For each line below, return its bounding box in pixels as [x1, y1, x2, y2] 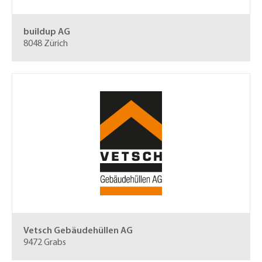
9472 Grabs [23, 238, 66, 247]
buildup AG [23, 27, 70, 37]
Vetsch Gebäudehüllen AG [23, 226, 133, 236]
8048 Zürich [23, 39, 68, 49]
